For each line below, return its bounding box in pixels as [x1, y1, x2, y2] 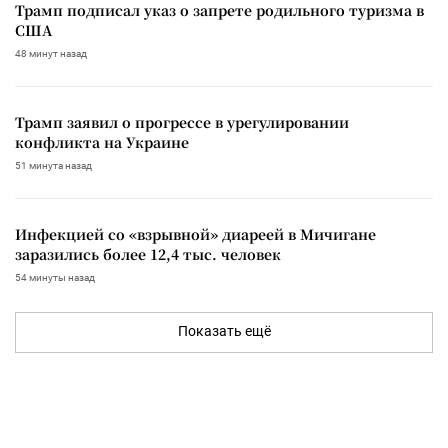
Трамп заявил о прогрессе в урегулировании [15, 111, 349, 132]
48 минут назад [15, 47, 87, 59]
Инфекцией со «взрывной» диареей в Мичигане [15, 223, 376, 244]
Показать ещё [177, 322, 271, 339]
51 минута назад [15, 159, 92, 171]
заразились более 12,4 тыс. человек [15, 243, 281, 264]
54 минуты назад [15, 271, 95, 283]
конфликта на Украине [15, 131, 189, 152]
